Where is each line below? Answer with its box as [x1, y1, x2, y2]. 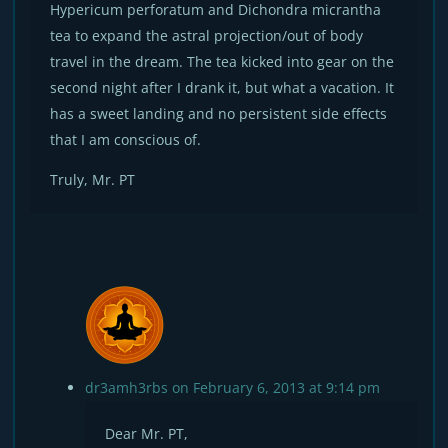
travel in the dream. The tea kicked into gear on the [50, 52, 395, 71]
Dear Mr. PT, [105, 424, 189, 443]
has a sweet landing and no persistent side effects [50, 104, 388, 123]
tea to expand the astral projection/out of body [50, 26, 364, 45]
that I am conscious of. [50, 130, 202, 149]
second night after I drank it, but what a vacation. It [50, 78, 395, 97]
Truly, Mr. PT [50, 170, 136, 189]
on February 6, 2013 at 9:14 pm [172, 378, 381, 397]
